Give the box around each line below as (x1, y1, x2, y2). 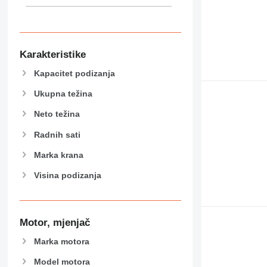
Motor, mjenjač (19, 217, 90, 229)
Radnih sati (33, 129, 80, 139)
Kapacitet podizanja (33, 68, 115, 78)
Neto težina (33, 109, 80, 119)
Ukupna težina (33, 89, 92, 99)
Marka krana (33, 150, 83, 160)
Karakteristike (19, 49, 86, 61)
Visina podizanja (33, 170, 101, 180)
